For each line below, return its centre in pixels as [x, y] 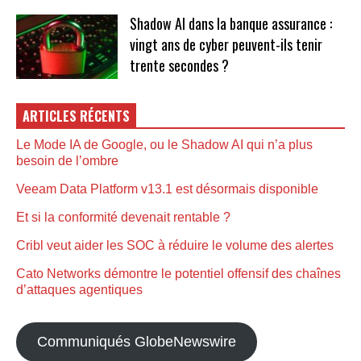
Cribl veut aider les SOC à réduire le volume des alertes [175, 245]
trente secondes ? [179, 66]
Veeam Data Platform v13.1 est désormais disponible [167, 189]
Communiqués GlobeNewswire [136, 341]
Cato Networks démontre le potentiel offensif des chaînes [178, 273]
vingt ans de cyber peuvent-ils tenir [226, 45]
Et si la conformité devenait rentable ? [123, 217]
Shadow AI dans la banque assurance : [230, 24]
